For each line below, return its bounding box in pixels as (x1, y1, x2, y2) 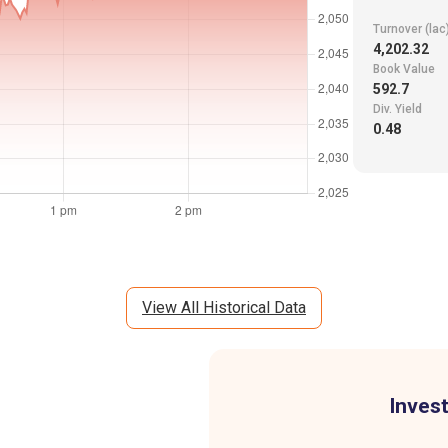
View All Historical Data (142, 298, 306, 318)
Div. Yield (372, 102, 422, 117)
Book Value (372, 62, 435, 77)
